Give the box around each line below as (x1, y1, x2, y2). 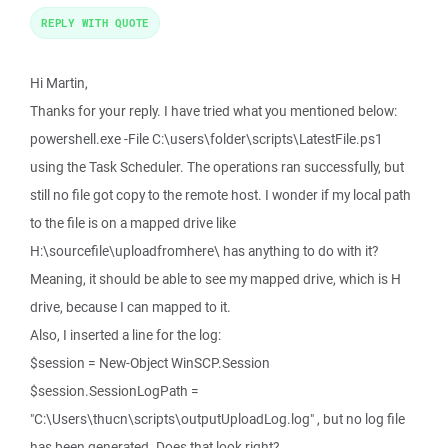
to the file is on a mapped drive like (30, 214, 236, 232)
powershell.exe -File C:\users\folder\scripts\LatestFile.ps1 (30, 130, 383, 148)
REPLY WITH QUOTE (41, 15, 149, 30)
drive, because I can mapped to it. (30, 298, 231, 316)
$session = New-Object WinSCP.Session (30, 354, 270, 372)
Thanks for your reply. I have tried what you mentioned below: (30, 102, 397, 120)
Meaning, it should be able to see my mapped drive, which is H (30, 270, 401, 288)
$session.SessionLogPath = (30, 382, 199, 400)
